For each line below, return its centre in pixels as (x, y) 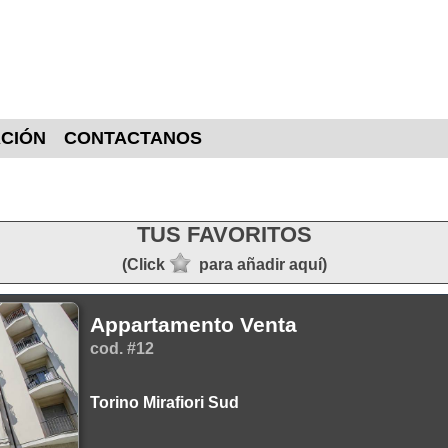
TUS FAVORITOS (224, 234)
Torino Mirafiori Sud (164, 402)
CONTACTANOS (133, 138)
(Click (143, 264)
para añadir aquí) (262, 264)
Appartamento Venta (193, 324)
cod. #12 (122, 348)
